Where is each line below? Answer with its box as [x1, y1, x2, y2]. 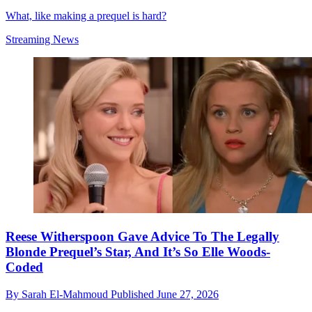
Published [111, 288, 157, 300]
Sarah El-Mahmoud [22, 288, 111, 300]
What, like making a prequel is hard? [6, 9, 166, 22]
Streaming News [6, 33, 79, 45]
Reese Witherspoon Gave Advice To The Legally [6, 229, 279, 244]
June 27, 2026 [157, 288, 219, 300]
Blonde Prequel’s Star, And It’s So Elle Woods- [6, 244, 270, 260]
